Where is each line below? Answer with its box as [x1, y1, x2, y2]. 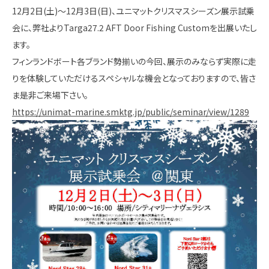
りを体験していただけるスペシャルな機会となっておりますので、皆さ [12, 72, 256, 84]
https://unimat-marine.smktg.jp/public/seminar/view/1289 [12, 106, 249, 118]
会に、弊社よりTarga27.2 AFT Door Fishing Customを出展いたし [12, 22, 257, 34]
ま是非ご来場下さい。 [12, 89, 88, 101]
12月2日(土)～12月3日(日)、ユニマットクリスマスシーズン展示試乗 [12, 5, 255, 17]
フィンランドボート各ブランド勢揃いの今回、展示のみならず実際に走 [12, 55, 256, 67]
